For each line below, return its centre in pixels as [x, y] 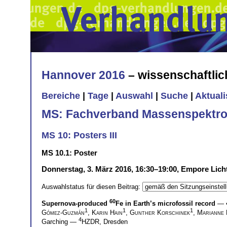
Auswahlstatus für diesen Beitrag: [92, 186]
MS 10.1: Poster [69, 153]
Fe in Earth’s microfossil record [165, 203]
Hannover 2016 [83, 75]
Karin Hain [107, 213]
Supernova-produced [75, 203]
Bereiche [61, 96]
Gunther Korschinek [160, 213]
